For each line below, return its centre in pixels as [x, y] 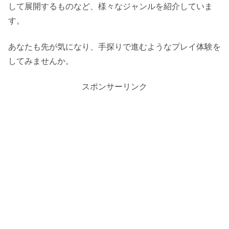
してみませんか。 [41, 61]
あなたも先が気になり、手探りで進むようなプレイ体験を [114, 47]
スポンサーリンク [114, 87]
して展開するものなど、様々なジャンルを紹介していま [110, 7]
